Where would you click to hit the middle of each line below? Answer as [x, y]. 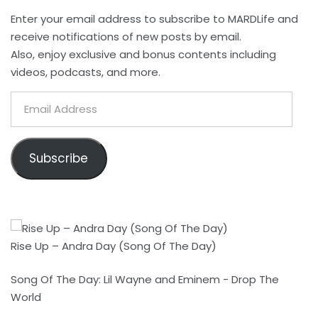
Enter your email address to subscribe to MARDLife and [154, 19]
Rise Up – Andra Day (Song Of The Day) [114, 246]
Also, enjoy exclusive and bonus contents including [143, 54]
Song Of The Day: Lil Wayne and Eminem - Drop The [145, 280]
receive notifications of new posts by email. [126, 37]
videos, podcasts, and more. [86, 72]
